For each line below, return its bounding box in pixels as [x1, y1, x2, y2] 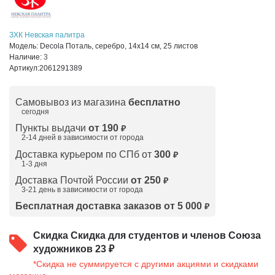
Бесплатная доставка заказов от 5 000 [15, 200, 202, 211]
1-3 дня [21, 159, 47, 168]
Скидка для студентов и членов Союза [71, 230, 261, 241]
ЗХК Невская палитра [9, 30, 85, 39]
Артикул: [9, 63, 39, 72]
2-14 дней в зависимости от [21, 133, 120, 142]
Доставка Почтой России [15, 174, 131, 185]
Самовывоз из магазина [15, 96, 128, 107]
